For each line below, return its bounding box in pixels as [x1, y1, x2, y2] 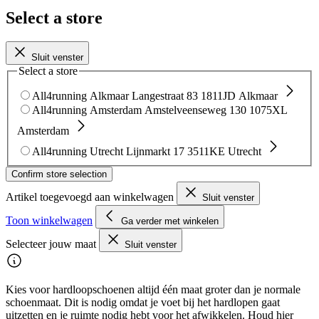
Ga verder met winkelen [121, 216, 219, 227]
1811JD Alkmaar [201, 90, 278, 103]
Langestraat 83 [132, 90, 198, 103]
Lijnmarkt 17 [126, 145, 184, 158]
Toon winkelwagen [6, 214, 93, 227]
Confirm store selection [11, 169, 107, 180]
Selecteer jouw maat [6, 238, 99, 251]
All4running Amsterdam [32, 104, 142, 117]
